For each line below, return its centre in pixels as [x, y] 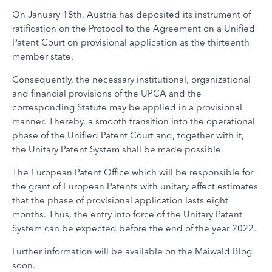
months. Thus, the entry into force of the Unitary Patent [127, 214]
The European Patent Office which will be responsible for [133, 172]
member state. [43, 56]
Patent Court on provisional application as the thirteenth [131, 42]
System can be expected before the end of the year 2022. [134, 228]
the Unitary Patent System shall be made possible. [118, 149]
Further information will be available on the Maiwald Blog [132, 251]
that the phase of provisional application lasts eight [120, 200]
